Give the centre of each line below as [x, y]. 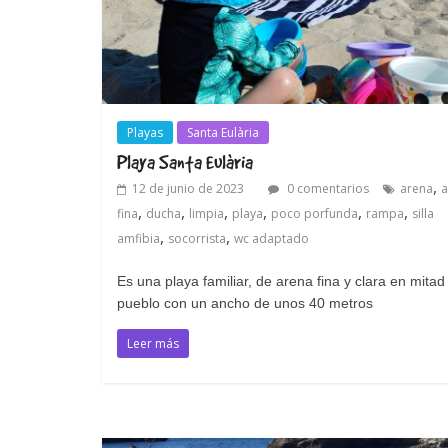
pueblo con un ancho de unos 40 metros [245, 303]
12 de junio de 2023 [188, 189]
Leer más [153, 344]
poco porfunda [314, 214]
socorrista [197, 239]
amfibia [138, 239]
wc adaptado [271, 239]
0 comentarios [326, 189]
